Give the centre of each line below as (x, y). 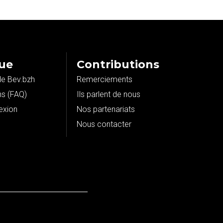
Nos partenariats (106, 109)
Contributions (118, 64)
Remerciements (105, 79)
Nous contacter (104, 124)
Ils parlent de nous (109, 94)
